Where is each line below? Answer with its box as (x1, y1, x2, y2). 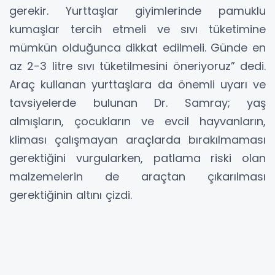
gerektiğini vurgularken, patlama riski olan (9, 150, 266, 166)
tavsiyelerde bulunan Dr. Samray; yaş (9, 95, 266, 110)
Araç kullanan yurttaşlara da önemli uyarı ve (9, 76, 266, 92)
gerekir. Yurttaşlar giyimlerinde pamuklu (9, 2, 266, 18)
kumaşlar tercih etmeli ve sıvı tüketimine (9, 21, 266, 37)
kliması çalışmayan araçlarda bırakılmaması (9, 131, 266, 147)
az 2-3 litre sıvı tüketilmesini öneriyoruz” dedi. (9, 58, 266, 74)
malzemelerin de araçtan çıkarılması (9, 168, 266, 184)
